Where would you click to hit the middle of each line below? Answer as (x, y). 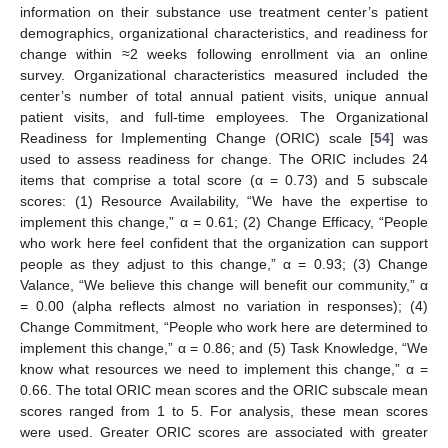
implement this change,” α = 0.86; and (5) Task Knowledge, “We (224, 347)
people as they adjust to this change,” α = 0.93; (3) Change (224, 263)
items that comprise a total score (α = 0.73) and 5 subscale (224, 179)
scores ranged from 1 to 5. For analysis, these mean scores (224, 410)
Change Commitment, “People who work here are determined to (224, 326)
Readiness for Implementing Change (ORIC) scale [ (197, 137)
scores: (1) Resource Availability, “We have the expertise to (224, 200)
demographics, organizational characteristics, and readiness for (224, 32)
